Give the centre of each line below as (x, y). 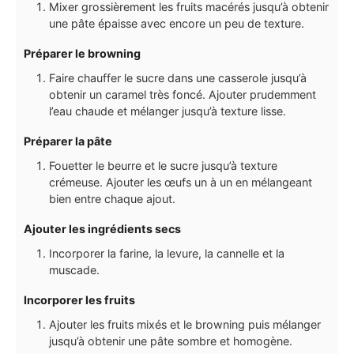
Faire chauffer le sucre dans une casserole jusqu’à (178, 77)
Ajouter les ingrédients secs (102, 229)
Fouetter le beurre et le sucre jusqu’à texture (163, 165)
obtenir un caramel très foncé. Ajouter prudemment (183, 94)
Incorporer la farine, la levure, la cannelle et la (167, 254)
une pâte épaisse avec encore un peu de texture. (177, 23)
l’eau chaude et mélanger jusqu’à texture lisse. (168, 111)
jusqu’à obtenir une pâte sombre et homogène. (171, 341)
